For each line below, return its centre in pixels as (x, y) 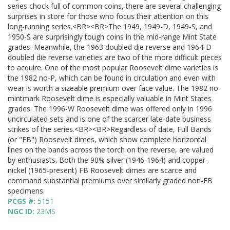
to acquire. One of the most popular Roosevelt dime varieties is (113, 68)
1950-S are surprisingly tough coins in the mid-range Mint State (112, 37)
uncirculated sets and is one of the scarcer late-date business (109, 119)
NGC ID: (22, 212)
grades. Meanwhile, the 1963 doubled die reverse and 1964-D (110, 47)
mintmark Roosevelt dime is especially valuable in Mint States (110, 99)
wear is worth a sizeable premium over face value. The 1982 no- (114, 88)
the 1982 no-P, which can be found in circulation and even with (112, 78)
